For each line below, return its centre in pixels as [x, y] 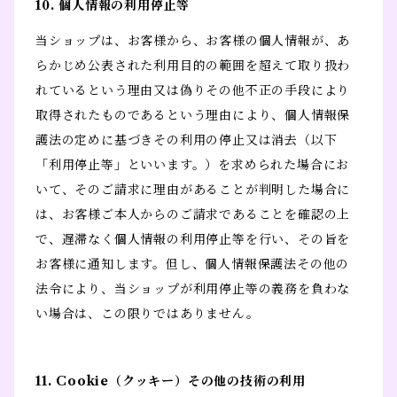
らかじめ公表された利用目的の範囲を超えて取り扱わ [193, 66]
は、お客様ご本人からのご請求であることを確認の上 [193, 215]
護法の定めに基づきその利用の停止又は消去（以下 [187, 140]
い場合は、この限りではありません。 [148, 314]
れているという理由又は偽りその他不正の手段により [193, 91]
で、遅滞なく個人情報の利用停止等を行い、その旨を [193, 240]
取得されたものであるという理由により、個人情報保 [193, 116]
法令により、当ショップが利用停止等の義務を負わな [193, 289]
